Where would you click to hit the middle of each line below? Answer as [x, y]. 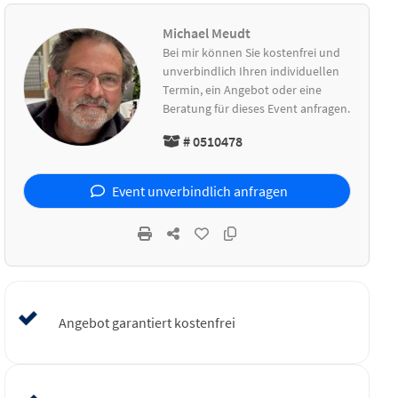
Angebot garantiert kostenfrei [147, 322]
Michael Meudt [207, 33]
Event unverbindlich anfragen [199, 191]
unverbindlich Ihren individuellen [251, 71]
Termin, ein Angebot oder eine [243, 90]
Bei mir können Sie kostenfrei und [252, 52]
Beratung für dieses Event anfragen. [257, 108]
